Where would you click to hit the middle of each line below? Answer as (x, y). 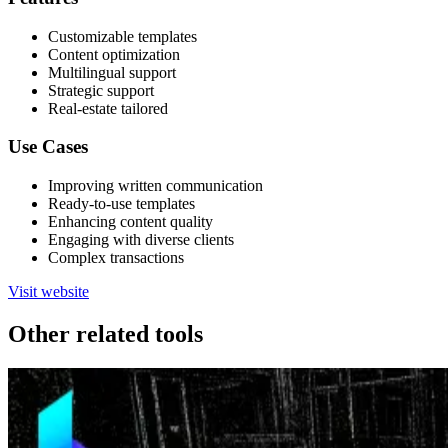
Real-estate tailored (108, 108)
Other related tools (105, 334)
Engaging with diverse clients (141, 240)
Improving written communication (155, 186)
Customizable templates (122, 36)
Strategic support (101, 90)
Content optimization (114, 54)
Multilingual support (112, 72)
